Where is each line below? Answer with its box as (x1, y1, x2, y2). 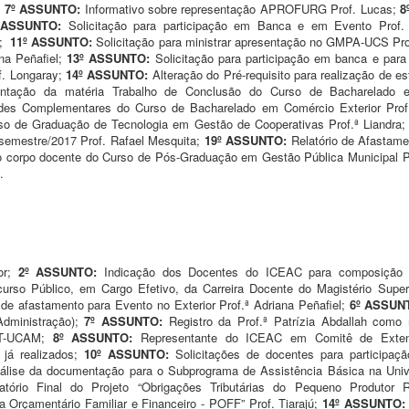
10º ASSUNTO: (83, 344, 175, 362)
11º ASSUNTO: (10, 32, 97, 50)
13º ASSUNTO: (67, 48, 155, 67)
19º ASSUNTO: (204, 131, 291, 149)
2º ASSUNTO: (17, 262, 105, 280)
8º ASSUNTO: (52, 328, 133, 346)
